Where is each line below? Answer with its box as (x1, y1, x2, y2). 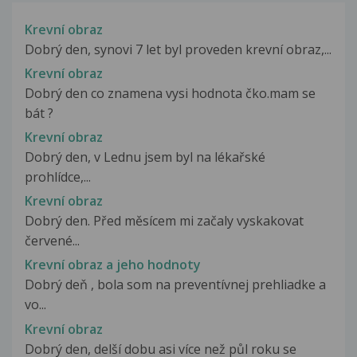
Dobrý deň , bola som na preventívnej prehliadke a (25, 276, 326, 294)
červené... (25, 232, 80, 250)
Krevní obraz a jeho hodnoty (25, 256, 201, 274)
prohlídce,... (25, 167, 91, 186)
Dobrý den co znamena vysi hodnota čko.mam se (25, 84, 316, 102)
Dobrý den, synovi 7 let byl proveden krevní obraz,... (25, 40, 331, 58)
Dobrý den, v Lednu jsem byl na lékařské (25, 147, 265, 166)
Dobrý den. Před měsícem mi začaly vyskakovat (25, 212, 304, 230)
